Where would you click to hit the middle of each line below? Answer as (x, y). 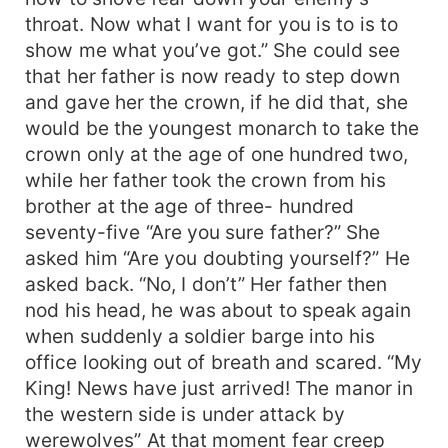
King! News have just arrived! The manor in (219, 387)
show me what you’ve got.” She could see (213, 49)
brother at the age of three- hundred (189, 205)
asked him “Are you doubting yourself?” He (217, 257)
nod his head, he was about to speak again (218, 309)
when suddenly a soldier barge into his (200, 335)
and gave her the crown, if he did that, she (216, 101)
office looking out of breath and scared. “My (224, 361)
